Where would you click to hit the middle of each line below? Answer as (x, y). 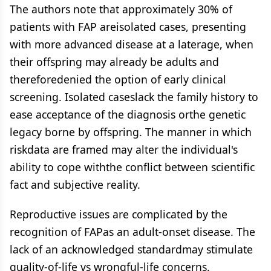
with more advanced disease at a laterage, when (132, 44)
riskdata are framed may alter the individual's (124, 149)
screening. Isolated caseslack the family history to (134, 97)
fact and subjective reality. (75, 184)
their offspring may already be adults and (114, 62)
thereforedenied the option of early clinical (118, 79)
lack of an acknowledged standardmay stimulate (131, 249)
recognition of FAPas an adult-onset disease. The (132, 232)
